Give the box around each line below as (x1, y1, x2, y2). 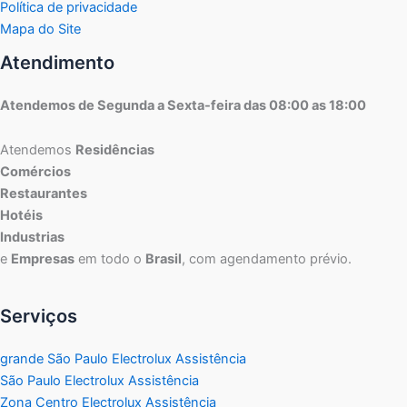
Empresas (11, 251, 74, 268)
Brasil (145, 251, 182, 268)
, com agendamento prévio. (182, 251, 352, 268)
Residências (75, 142, 154, 159)
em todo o (74, 251, 145, 268)
